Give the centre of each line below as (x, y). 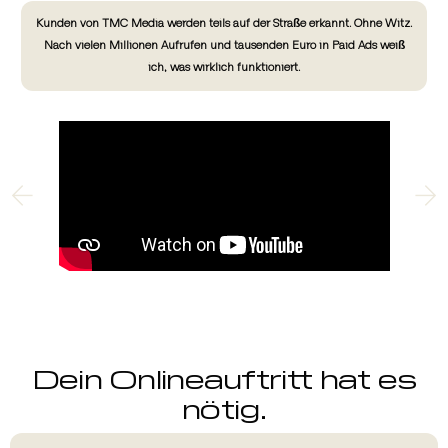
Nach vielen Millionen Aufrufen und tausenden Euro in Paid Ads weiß (224, 45)
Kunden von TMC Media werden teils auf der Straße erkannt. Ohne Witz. (224, 23)
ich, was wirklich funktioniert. (224, 67)
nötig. (224, 407)
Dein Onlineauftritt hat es (224, 377)
